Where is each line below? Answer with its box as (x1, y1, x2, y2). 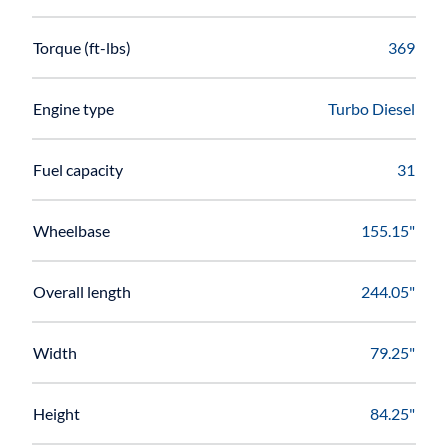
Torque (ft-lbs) (33, 37, 131, 57)
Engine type (33, 98, 114, 118)
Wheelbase (33, 220, 110, 240)
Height (33, 403, 80, 423)
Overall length (33, 281, 131, 301)
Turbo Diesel (328, 98, 415, 118)
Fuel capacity (33, 159, 123, 179)
